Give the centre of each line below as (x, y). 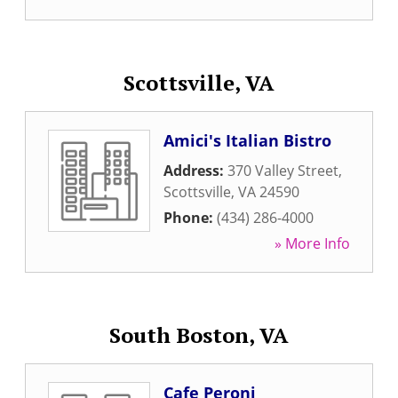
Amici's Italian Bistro (247, 140)
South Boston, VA (199, 335)
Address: (195, 171)
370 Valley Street (283, 171)
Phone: (190, 218)
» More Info (312, 243)
